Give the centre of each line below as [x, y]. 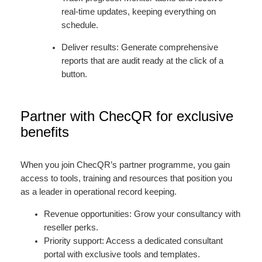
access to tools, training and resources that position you [126, 179]
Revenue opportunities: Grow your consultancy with [142, 214]
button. [75, 74]
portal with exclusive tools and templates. [123, 254]
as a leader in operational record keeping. [99, 192]
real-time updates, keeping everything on [139, 12]
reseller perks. [72, 227]
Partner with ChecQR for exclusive [127, 116]
